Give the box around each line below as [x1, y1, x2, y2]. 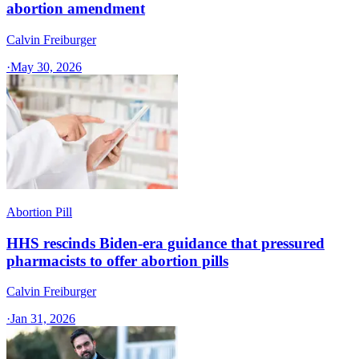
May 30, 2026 [10, 60, 82, 74]
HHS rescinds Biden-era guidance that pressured [6, 234, 325, 252]
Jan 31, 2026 [10, 312, 75, 326]
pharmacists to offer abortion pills [6, 252, 228, 269]
